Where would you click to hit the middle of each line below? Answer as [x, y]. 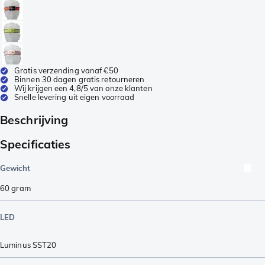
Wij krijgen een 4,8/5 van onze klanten [83, 88]
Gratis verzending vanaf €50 [66, 70]
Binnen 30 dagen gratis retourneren [80, 79]
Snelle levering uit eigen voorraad [75, 97]
